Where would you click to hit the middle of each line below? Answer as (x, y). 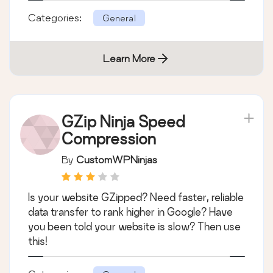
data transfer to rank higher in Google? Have (130, 211)
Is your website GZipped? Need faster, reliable (136, 197)
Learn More (129, 58)
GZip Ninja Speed (123, 121)
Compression (109, 138)
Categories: (56, 17)
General (119, 18)
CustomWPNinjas (117, 159)
